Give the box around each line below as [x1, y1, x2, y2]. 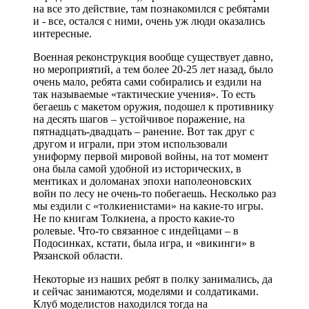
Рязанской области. [33, 249, 123, 261]
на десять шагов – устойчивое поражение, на [33, 112, 245, 125]
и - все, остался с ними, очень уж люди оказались [33, 14, 265, 27]
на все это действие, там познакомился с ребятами [33, 2, 270, 14]
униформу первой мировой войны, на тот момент [33, 150, 268, 162]
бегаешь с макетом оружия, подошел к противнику [33, 100, 274, 112]
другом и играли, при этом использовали [33, 137, 228, 150]
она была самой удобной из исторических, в [33, 162, 241, 175]
